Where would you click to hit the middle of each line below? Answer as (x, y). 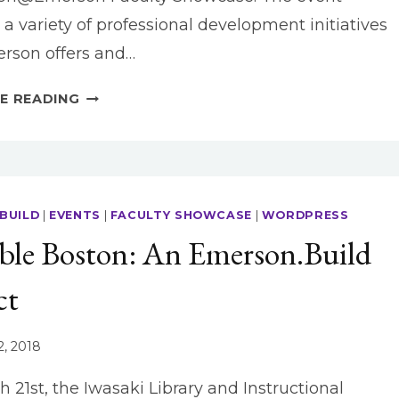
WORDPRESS (305, 216)
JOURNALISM (127, 118)
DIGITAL (109, 95)
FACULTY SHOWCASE (181, 216)
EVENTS (75, 216)
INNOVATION (126, 141)
